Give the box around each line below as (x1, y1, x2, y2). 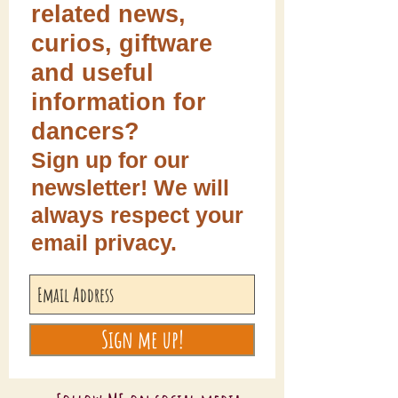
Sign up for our (31, 147, 189, 172)
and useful (31, 60, 154, 86)
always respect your (31, 203, 243, 227)
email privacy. (31, 230, 177, 255)
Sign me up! (100, 324, 184, 354)
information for (31, 89, 206, 115)
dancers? (31, 118, 139, 145)
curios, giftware (31, 30, 212, 57)
